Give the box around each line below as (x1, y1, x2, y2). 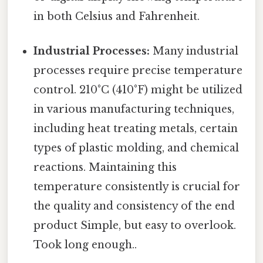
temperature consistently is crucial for (33, 180, 241, 193)
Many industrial (150, 44, 239, 58)
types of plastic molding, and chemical (33, 141, 240, 154)
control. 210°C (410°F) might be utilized (33, 83, 243, 96)
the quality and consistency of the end (33, 199, 235, 213)
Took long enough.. (33, 238, 137, 251)
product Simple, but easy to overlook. (33, 218, 237, 232)
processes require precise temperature (33, 63, 243, 77)
